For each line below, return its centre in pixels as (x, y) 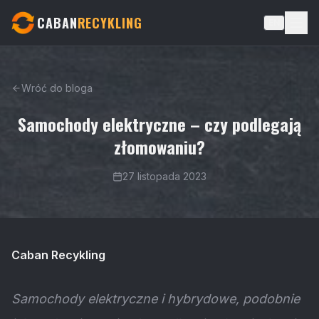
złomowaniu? (159, 147)
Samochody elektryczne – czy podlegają (159, 124)
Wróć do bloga (57, 88)
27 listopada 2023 (164, 176)
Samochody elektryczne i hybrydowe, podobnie (156, 299)
